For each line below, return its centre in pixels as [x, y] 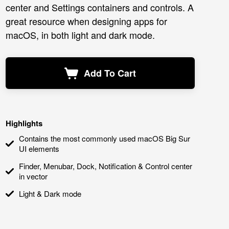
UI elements [39, 148]
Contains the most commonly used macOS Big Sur [105, 138]
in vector [33, 176]
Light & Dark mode [50, 193]
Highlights [24, 123]
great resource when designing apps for [86, 21]
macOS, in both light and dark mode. [80, 35]
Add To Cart [110, 73]
